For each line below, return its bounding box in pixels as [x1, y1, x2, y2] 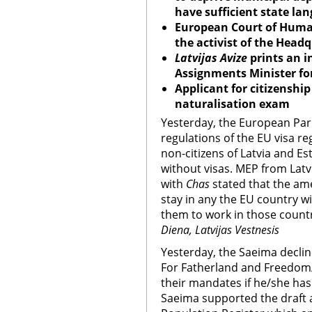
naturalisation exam [175, 96, 290, 111]
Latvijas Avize [175, 50, 247, 65]
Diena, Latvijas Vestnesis [161, 222, 279, 237]
